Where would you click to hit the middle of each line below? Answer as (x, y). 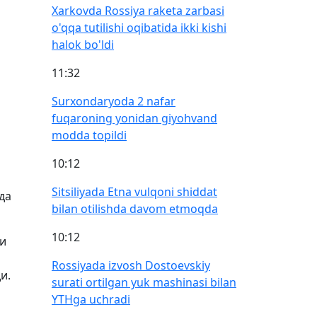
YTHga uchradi (91, 299)
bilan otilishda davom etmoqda (135, 209)
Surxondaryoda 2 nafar (114, 101)
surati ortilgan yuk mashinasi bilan (144, 282)
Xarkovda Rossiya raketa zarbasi (138, 11)
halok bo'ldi (83, 45)
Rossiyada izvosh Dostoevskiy (131, 265)
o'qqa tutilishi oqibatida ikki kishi (139, 28)
